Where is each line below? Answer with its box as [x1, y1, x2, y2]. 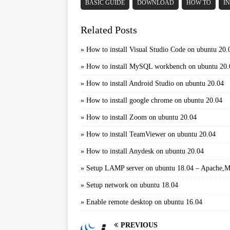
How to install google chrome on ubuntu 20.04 [86, 97, 222, 104]
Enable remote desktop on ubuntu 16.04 [86, 198, 202, 206]
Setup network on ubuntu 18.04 [86, 181, 178, 189]
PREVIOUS [121, 221, 158, 229]
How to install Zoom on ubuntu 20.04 [86, 113, 197, 121]
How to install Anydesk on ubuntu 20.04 [86, 147, 204, 155]
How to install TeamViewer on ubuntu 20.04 [86, 130, 216, 138]
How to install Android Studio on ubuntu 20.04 [86, 80, 224, 87]
